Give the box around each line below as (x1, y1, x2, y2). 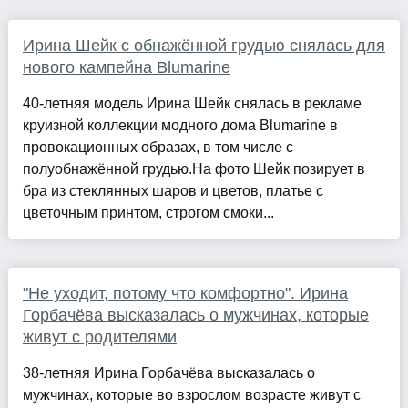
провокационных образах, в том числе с (22, 139, 293, 156)
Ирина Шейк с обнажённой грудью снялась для (22, 36, 385, 56)
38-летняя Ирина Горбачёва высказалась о (22, 365, 315, 382)
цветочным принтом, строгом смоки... (22, 205, 274, 221)
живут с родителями (22, 328, 177, 347)
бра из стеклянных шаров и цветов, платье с (22, 183, 323, 199)
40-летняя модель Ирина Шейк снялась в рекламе (22, 96, 362, 112)
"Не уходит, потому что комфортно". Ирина (22, 284, 348, 303)
